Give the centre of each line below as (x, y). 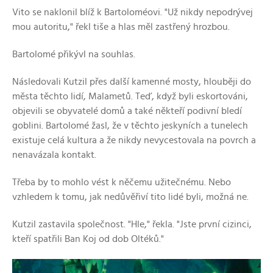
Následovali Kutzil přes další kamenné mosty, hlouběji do (132, 82)
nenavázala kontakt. (54, 155)
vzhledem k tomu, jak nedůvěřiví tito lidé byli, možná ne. (130, 197)
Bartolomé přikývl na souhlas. (74, 55)
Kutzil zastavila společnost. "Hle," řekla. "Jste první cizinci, (132, 225)
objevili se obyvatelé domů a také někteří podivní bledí (127, 111)
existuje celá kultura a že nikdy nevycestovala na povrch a (134, 140)
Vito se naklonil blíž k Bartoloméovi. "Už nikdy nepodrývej (133, 12)
